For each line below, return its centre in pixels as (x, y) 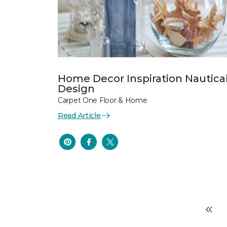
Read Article (79, 115)
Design (76, 88)
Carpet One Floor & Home (103, 100)
